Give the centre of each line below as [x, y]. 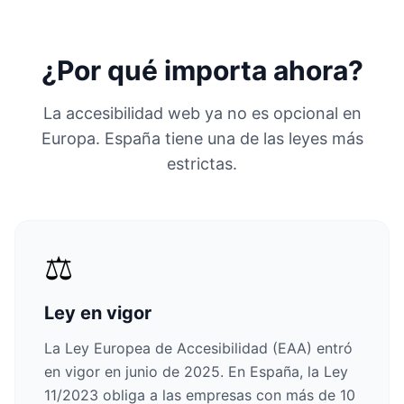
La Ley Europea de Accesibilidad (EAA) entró [198, 348]
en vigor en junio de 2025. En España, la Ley [196, 372]
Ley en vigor [98, 313]
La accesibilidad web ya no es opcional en [202, 113]
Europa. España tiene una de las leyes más [202, 138]
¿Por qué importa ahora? [202, 70]
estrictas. [202, 164]
